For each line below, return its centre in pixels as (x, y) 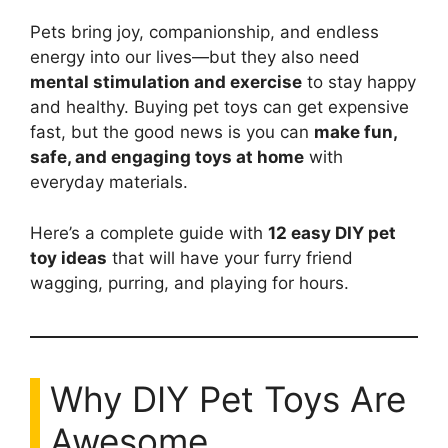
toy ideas (68, 257)
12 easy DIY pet (332, 232)
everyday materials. (109, 182)
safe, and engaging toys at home (167, 157)
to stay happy (359, 82)
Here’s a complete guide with (149, 232)
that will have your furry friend (230, 257)
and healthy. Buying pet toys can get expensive (219, 107)
